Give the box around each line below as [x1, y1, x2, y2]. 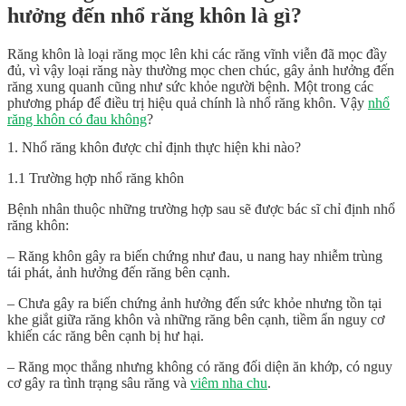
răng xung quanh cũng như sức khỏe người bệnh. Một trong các [7, 78, 373, 94]
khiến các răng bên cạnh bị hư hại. [7, 328, 204, 344]
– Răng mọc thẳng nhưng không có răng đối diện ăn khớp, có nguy [7, 359, 392, 375]
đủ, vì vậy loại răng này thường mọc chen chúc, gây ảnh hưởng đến [7, 62, 394, 78]
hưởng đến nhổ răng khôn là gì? [7, 4, 302, 28]
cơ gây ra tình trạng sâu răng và [7, 375, 190, 391]
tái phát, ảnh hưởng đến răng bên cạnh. [7, 265, 230, 281]
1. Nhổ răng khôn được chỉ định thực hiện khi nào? [7, 140, 301, 156]
